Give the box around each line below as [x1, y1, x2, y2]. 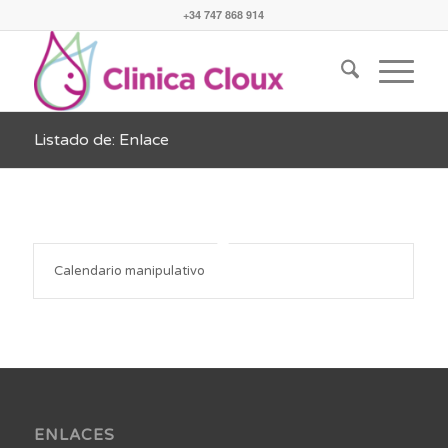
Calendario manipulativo [53, 263, 205, 279]
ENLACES [33, 426, 115, 445]
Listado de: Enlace [33, 130, 169, 150]
